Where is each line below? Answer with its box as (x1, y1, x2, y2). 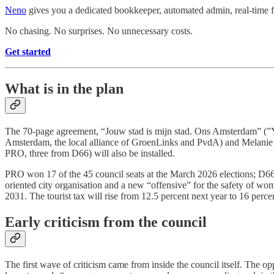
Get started (5, 46, 51, 57)
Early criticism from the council (5, 214, 207, 231)
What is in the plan (5, 81, 124, 97)
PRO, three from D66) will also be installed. (5, 148, 175, 159)
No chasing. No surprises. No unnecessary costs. (5, 26, 193, 37)
